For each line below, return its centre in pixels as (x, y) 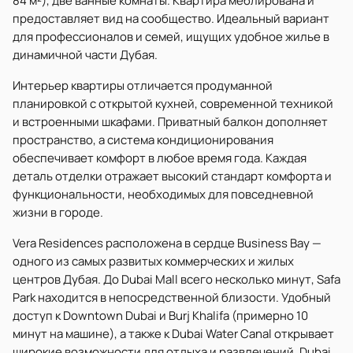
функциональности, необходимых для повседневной (163, 194)
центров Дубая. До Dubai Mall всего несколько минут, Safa (176, 279)
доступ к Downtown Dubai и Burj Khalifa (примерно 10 (160, 316)
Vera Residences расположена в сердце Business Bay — (167, 243)
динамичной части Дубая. (85, 55)
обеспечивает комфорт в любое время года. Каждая (160, 158)
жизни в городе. (58, 212)
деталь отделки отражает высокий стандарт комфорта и (172, 176)
